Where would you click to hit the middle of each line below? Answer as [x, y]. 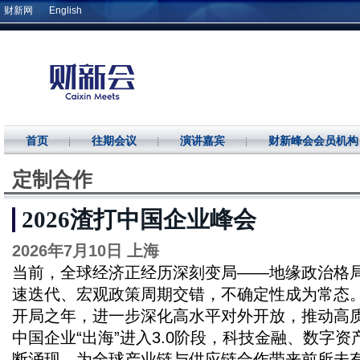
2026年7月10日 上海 [86, 251]
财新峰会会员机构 [313, 141]
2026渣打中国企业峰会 [139, 219]
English [65, 10]
